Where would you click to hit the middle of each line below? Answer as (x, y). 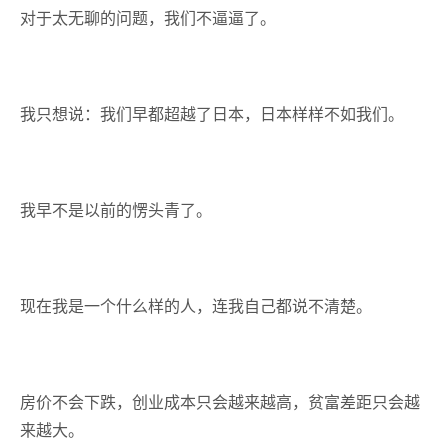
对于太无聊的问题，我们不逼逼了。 (148, 18)
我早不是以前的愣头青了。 (116, 210)
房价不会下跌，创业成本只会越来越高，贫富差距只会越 (220, 402)
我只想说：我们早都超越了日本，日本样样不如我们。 (212, 114)
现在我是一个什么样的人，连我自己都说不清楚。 (196, 306)
